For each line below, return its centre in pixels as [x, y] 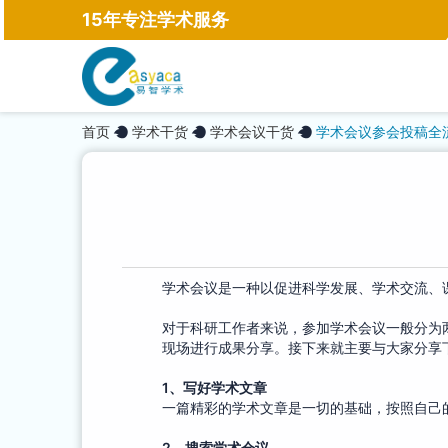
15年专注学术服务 [155, 19]
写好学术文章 [225, 387]
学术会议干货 [252, 131]
